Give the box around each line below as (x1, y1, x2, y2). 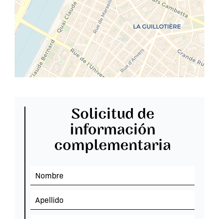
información (69, 120, 155, 140)
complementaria (54, 136, 171, 155)
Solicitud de (70, 105, 154, 124)
